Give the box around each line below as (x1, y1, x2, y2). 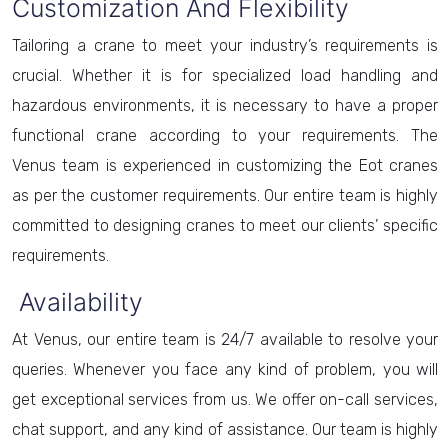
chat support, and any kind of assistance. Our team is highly (12, 420, 438, 439)
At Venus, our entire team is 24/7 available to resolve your (12, 330, 438, 349)
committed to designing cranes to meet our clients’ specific (12, 216, 438, 235)
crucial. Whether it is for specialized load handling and (12, 66, 438, 85)
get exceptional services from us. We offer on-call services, (12, 390, 438, 409)
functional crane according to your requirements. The (12, 126, 438, 145)
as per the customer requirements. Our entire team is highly (12, 186, 438, 205)
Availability (12, 287, 150, 317)
